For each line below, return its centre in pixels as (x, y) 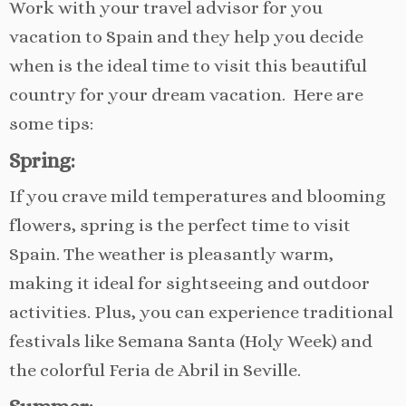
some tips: (51, 123)
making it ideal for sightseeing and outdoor (189, 283)
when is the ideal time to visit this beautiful (188, 65)
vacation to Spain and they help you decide (186, 36)
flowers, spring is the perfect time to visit (180, 225)
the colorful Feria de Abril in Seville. (155, 370)
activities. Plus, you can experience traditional (201, 312)
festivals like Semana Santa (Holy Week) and (191, 341)
